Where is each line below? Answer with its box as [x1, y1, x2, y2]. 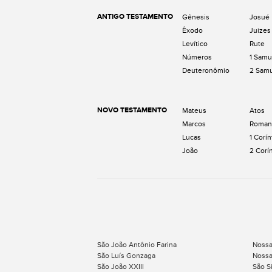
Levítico [182, 39, 208, 48]
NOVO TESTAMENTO [97, 106, 167, 115]
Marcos [182, 120, 206, 128]
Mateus [182, 106, 206, 115]
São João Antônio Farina [97, 240, 177, 249]
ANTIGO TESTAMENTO [97, 12, 173, 21]
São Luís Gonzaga [97, 251, 155, 260]
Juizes [250, 26, 271, 35]
